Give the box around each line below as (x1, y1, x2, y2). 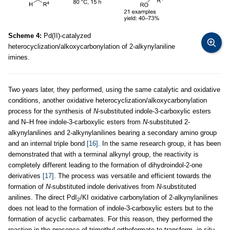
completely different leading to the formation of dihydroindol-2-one (8, 161, 202, 169)
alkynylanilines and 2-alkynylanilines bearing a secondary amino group (8, 129, 217, 137)
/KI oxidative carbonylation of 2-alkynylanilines (80, 194, 218, 202)
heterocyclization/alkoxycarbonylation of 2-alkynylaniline (8, 43, 175, 51)
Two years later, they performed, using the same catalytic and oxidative (8, 86, 220, 94)
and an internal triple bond (8, 140, 87, 148)
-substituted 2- (147, 118, 190, 126)
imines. (8, 53, 30, 62)
